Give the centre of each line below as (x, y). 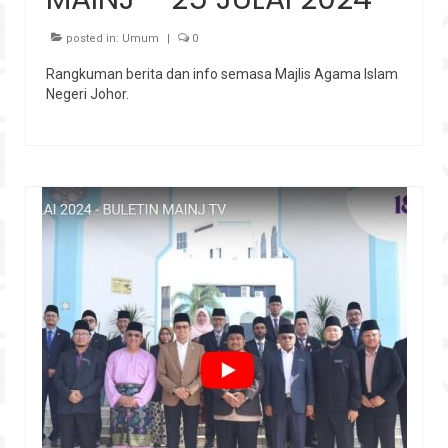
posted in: (92, 38)
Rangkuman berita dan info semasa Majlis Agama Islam (222, 73)
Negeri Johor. (87, 93)
